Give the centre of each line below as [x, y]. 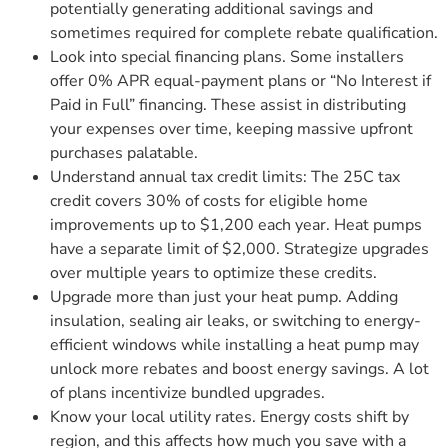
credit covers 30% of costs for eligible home [209, 200]
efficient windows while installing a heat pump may [234, 344]
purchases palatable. [124, 152]
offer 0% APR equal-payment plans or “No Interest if [240, 80]
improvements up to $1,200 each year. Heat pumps [236, 224]
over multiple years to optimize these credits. [213, 272]
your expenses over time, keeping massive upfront [231, 128]
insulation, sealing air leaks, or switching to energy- [235, 320]
